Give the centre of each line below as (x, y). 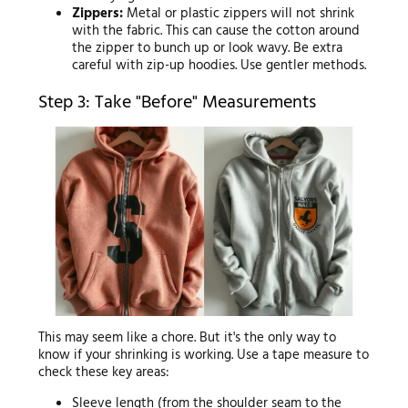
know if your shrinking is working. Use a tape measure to (203, 356)
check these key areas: (103, 373)
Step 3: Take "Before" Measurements (177, 103)
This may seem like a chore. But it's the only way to (187, 338)
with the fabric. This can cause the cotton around (216, 31)
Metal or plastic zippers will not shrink (239, 13)
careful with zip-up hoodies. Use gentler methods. (219, 65)
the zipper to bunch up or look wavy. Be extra (208, 48)
